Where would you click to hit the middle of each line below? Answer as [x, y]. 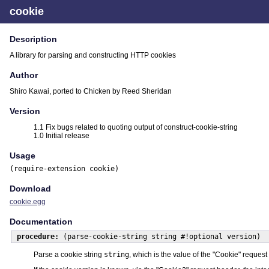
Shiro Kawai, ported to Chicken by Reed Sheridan [91, 91]
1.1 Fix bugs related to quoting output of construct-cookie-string [136, 127]
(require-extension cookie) [64, 169]
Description [33, 39]
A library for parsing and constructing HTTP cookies [93, 55]
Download [30, 189]
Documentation [41, 222]
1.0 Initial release [62, 136]
